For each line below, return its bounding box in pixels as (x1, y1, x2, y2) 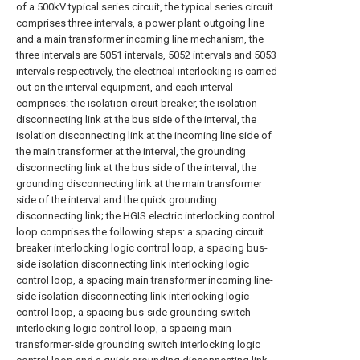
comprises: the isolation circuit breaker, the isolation (16, 96, 257, 109)
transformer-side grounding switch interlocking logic (16, 337, 260, 350)
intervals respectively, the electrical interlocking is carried (16, 64, 277, 77)
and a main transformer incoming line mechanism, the (16, 32, 264, 45)
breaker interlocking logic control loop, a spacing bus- (16, 241, 268, 254)
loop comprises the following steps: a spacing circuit (16, 225, 264, 238)
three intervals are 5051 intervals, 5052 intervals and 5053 (16, 48, 276, 61)
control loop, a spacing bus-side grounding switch (16, 305, 251, 318)
